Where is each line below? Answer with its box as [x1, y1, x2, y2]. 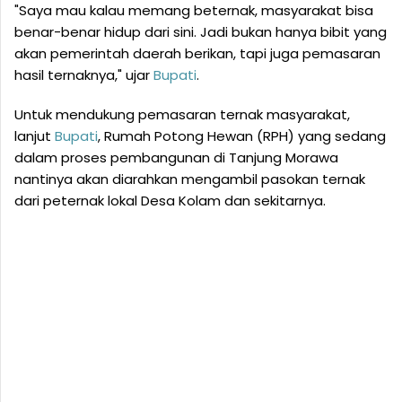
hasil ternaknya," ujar [14, 66, 153, 85]
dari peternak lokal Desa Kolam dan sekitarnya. [14, 191, 326, 211]
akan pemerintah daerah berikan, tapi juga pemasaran [14, 44, 380, 64]
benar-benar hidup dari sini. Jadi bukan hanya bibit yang [14, 22, 387, 42]
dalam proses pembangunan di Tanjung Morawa [14, 148, 338, 168]
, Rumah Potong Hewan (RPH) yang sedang [98, 127, 386, 146]
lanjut [14, 127, 55, 146]
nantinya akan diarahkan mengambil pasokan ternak [14, 170, 365, 189]
